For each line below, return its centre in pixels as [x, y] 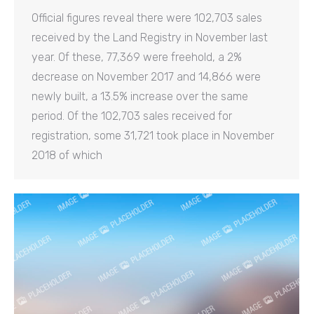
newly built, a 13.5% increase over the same [140, 96]
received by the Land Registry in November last [150, 37]
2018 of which [67, 155]
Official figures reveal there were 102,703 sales [147, 18]
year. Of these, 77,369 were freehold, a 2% [137, 57]
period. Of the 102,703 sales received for [132, 116]
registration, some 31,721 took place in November [153, 135]
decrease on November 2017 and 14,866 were [146, 76]
